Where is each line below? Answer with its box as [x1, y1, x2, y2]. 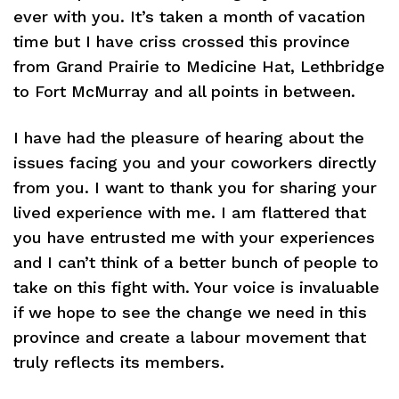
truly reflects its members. [13, 353, 224, 371]
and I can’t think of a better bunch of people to [13, 253, 379, 272]
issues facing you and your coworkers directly [13, 153, 377, 172]
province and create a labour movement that [13, 328, 366, 346]
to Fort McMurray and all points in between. [13, 82, 355, 101]
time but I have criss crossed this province [13, 32, 350, 51]
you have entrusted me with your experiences [13, 228, 375, 247]
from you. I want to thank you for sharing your [13, 178, 377, 197]
